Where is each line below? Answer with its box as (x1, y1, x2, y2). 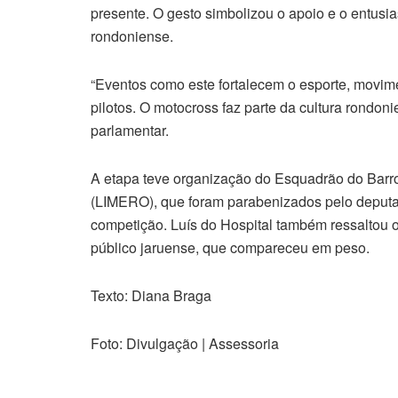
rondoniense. (91, 26, 173, 47)
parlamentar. (91, 120, 169, 141)
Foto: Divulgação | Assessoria (91, 333, 279, 354)
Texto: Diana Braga (91, 285, 211, 306)
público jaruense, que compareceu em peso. (91, 237, 370, 259)
